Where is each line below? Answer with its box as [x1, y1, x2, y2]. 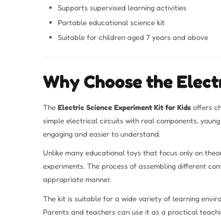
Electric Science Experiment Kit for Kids [58, 102, 191, 112]
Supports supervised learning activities [58, 3, 186, 13]
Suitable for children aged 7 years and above [58, 33, 208, 42]
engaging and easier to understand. [43, 129, 160, 139]
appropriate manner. [43, 175, 111, 184]
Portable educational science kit [58, 18, 165, 28]
